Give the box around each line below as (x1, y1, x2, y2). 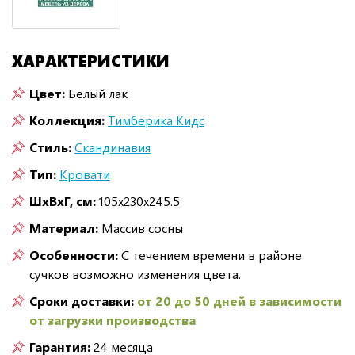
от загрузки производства (29, 311, 196, 328)
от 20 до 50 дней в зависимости (137, 292, 342, 309)
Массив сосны (101, 219, 183, 236)
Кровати (59, 165, 110, 182)
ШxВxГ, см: (29, 192, 96, 209)
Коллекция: (29, 111, 105, 128)
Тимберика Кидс (108, 111, 204, 128)
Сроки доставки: (29, 292, 134, 309)
